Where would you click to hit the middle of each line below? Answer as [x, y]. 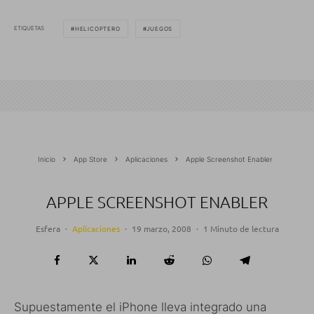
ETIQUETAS [29, 28]
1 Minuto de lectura [241, 228]
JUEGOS [160, 28]
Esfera [48, 228]
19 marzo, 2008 [161, 228]
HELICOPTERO [97, 28]
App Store [90, 159]
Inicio [47, 159]
